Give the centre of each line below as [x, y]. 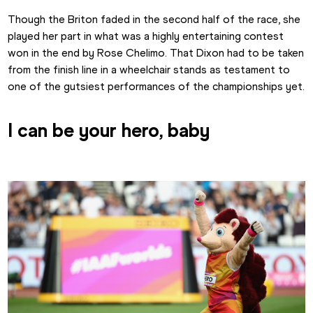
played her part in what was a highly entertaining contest [146, 36]
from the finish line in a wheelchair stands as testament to [149, 69]
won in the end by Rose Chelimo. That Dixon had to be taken [156, 52]
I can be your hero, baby [111, 130]
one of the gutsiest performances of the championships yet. [156, 86]
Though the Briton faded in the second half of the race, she [154, 19]
